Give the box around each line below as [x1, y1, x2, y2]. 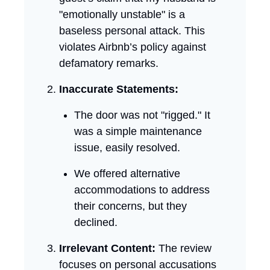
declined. [74, 216, 118, 228]
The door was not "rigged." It [74, 108, 210, 121]
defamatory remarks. [59, 57, 159, 69]
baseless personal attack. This [59, 24, 205, 37]
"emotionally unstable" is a [59, 8, 185, 20]
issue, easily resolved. [74, 141, 180, 154]
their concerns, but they [74, 199, 187, 212]
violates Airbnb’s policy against [59, 40, 206, 53]
